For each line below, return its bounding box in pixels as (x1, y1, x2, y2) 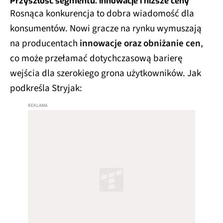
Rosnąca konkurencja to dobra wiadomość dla (10, 6, 194, 20)
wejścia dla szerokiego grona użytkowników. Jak (10, 66, 201, 80)
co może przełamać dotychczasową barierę (10, 51, 182, 65)
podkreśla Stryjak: (10, 81, 82, 95)
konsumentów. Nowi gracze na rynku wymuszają (10, 21, 202, 35)
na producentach (10, 36, 80, 50)
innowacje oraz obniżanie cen (80, 36, 201, 50)
